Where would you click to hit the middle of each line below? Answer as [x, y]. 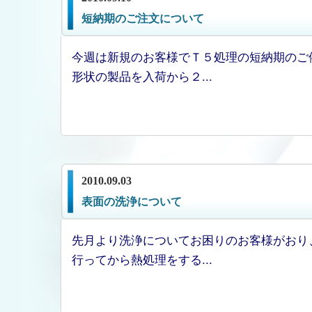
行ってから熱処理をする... [142, 259]
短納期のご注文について [143, 18]
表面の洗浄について [132, 202]
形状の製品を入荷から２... [142, 76]
